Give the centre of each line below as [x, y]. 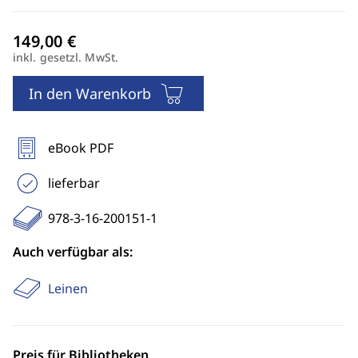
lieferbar [74, 183]
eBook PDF [81, 148]
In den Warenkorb [90, 93]
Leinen [68, 288]
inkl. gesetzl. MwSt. [66, 57]
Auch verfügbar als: [73, 252]
